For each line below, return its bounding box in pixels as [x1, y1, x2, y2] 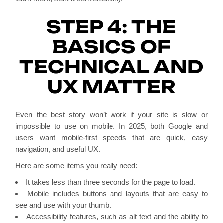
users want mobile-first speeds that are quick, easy [15, 133, 208, 142]
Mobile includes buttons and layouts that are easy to [27, 189, 208, 198]
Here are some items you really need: [15, 161, 138, 170]
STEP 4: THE [46, 15, 177, 38]
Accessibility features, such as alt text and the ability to [26, 212, 208, 221]
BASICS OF [52, 35, 171, 58]
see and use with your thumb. [15, 200, 111, 209]
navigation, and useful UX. [15, 144, 101, 153]
